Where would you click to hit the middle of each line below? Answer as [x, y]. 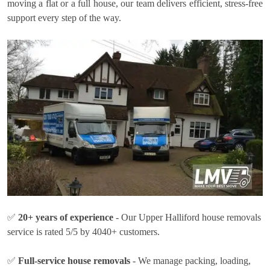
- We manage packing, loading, [190, 260]
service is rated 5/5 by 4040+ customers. [83, 231]
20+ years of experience [66, 217]
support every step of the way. [64, 17]
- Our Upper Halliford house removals [187, 217]
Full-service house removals [74, 260]
